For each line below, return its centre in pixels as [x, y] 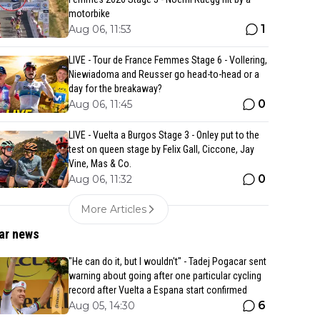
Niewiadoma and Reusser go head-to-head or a [164, 74]
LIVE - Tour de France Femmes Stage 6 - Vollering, [168, 60]
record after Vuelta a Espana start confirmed [158, 290]
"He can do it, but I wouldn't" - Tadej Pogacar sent [167, 261]
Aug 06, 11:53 [100, 29]
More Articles [114, 209]
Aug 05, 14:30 [102, 306]
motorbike [89, 14]
